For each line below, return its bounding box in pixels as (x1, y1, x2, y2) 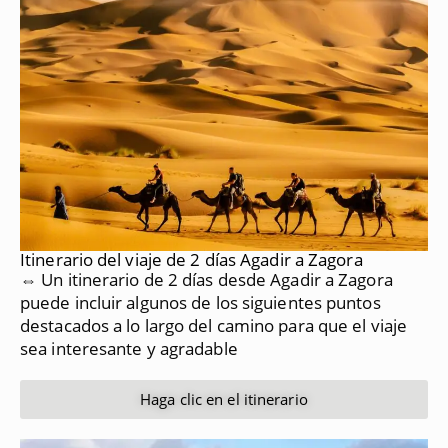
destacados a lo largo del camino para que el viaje (20, 313, 408, 337)
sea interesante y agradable (20, 336, 238, 360)
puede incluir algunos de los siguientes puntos (20, 290, 381, 314)
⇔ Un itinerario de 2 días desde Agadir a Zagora (20, 267, 393, 291)
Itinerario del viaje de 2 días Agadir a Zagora (20, 247, 363, 271)
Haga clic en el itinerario (140, 388, 308, 409)
